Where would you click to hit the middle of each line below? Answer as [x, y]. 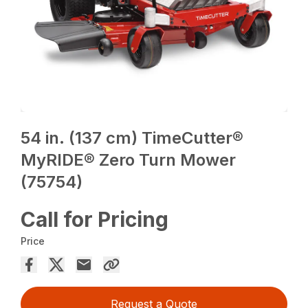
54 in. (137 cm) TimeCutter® [132, 138]
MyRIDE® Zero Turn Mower [129, 160]
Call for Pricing [95, 220]
